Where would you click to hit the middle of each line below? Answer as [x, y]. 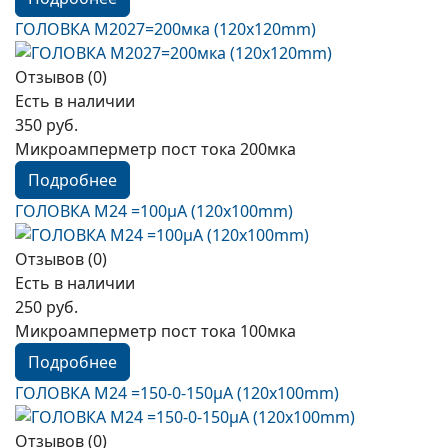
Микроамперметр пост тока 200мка [155, 149]
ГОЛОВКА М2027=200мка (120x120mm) [165, 29]
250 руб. [46, 307]
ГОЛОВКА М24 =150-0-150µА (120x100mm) [177, 393]
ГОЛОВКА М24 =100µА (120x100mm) [154, 211]
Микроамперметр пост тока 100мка [155, 331]
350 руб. [46, 125]
